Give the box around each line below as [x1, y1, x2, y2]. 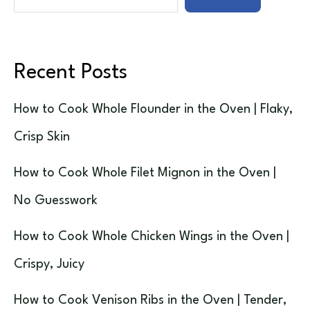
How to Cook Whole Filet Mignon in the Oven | [14, 166, 276, 179]
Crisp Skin [14, 130, 70, 143]
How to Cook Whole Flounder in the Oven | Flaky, [14, 102, 293, 116]
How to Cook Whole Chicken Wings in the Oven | [14, 230, 289, 243]
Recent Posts [14, 62, 127, 83]
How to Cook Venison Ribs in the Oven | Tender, [14, 293, 286, 307]
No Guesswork [14, 194, 98, 207]
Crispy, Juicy [14, 257, 84, 271]
